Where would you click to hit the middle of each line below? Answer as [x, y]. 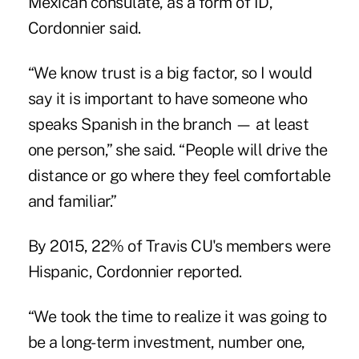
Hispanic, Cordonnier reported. [135, 271]
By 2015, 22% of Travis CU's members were [179, 246]
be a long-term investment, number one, [166, 342]
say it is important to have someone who [167, 98]
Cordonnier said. [84, 28]
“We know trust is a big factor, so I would [170, 73]
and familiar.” [72, 201]
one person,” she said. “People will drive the [177, 149]
